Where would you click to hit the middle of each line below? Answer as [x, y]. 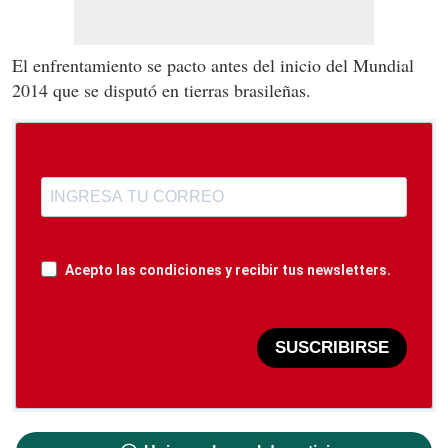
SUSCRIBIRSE [332, 348]
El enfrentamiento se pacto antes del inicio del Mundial [213, 64]
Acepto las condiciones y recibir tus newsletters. [228, 269]
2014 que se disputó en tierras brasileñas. [161, 89]
